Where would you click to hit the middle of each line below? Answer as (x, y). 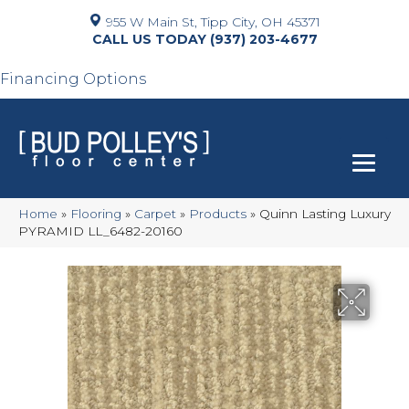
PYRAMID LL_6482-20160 (100, 231)
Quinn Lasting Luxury (325, 214)
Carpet (155, 214)
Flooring (96, 214)
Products (218, 214)
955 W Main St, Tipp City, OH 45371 (213, 22)
